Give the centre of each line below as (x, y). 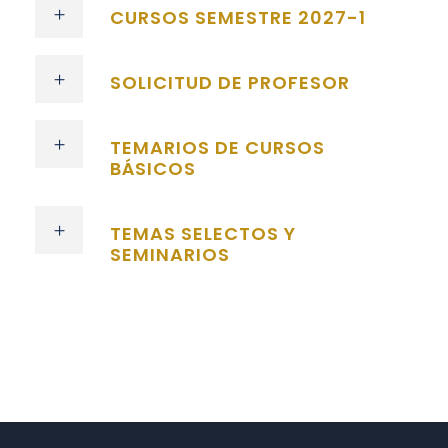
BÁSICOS (153, 168)
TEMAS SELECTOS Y (203, 233)
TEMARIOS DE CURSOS (217, 147)
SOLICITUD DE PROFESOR (230, 82)
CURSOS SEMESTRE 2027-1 (238, 17)
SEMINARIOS (170, 254)
